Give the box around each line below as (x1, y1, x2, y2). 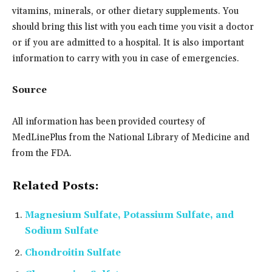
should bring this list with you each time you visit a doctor (12, 21, 254, 33)
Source (12, 84, 47, 96)
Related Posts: (12, 178, 99, 193)
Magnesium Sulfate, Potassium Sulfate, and (25, 209, 234, 221)
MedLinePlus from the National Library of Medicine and (12, 131, 250, 143)
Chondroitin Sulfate (25, 246, 121, 259)
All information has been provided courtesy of (12, 115, 205, 127)
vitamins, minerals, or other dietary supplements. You (12, 5, 239, 17)
